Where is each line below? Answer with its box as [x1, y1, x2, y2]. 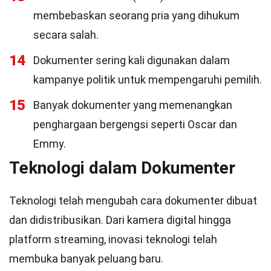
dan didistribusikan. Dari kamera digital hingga [9, 214, 231, 226]
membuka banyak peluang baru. [9, 252, 163, 265]
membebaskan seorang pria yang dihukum [33, 9, 240, 22]
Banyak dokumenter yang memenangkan [33, 99, 232, 111]
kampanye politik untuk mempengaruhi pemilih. [33, 73, 262, 86]
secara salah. [33, 28, 99, 41]
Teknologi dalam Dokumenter [9, 158, 235, 178]
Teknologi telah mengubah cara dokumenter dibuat [9, 194, 257, 207]
